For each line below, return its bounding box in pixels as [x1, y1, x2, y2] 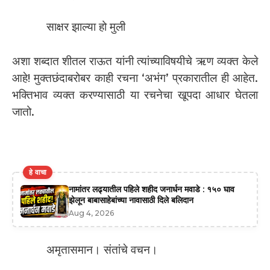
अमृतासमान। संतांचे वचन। [46, 242, 158, 257]
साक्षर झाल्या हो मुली [46, 20, 125, 34]
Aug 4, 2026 [69, 208, 114, 218]
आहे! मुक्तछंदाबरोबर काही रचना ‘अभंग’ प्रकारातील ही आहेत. [12, 71, 258, 85]
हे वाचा [29, 167, 47, 177]
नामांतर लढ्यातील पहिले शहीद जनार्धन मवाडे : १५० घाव [69, 183, 234, 195]
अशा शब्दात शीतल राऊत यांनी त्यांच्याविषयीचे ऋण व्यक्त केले [12, 54, 258, 68]
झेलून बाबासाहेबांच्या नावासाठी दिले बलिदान [69, 194, 193, 206]
